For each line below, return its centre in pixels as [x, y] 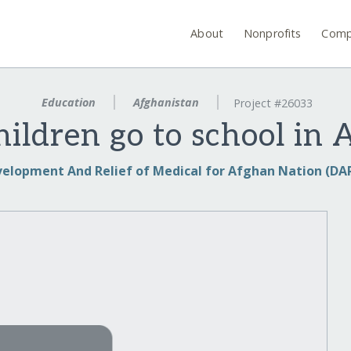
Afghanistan [166, 102]
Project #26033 [273, 103]
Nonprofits [273, 33]
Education [69, 102]
